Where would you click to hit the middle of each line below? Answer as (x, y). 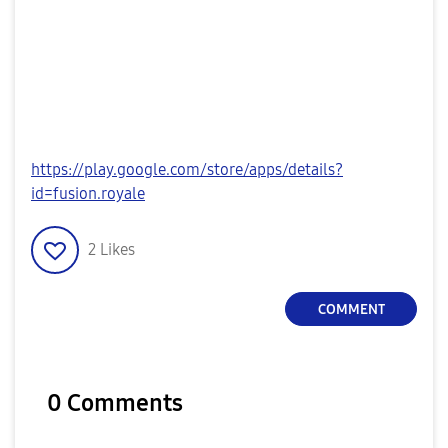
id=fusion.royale (88, 194)
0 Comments (115, 403)
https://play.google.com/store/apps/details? (187, 170)
